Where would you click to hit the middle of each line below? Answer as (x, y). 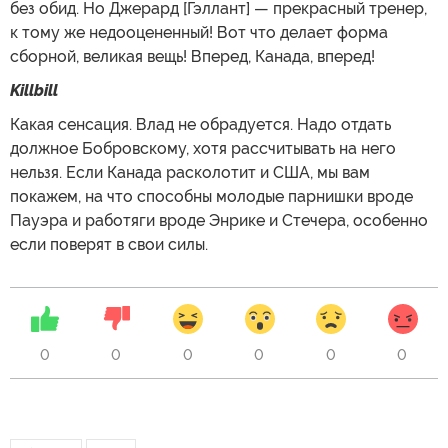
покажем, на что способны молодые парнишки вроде (211, 196)
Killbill (34, 90)
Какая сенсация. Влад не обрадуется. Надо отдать (200, 124)
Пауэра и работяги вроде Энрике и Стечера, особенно (219, 220)
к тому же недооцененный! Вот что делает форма (199, 32)
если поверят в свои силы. (109, 244)
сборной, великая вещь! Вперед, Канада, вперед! (192, 56)
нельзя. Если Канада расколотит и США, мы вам (190, 172)
